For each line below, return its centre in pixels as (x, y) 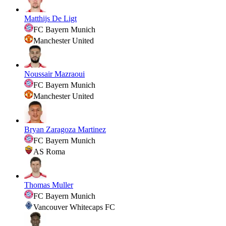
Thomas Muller (49, 185)
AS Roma (49, 151)
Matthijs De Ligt (50, 18)
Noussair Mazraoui (54, 74)
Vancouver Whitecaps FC (74, 207)
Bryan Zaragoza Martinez (65, 129)
